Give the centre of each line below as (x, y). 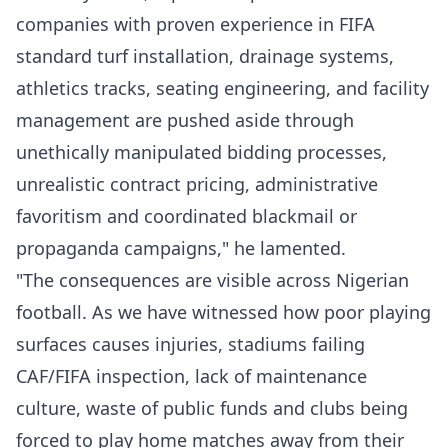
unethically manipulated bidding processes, (201, 152)
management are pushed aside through (185, 120)
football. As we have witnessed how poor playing (223, 312)
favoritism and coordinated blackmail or (186, 216)
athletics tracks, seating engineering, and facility (222, 88)
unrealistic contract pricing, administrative (197, 184)
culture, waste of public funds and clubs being (212, 408)
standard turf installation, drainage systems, (205, 56)
